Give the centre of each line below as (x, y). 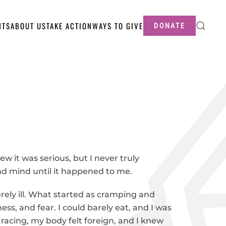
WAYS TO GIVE (118, 26)
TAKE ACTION (69, 26)
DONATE (169, 26)
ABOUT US (29, 26)
